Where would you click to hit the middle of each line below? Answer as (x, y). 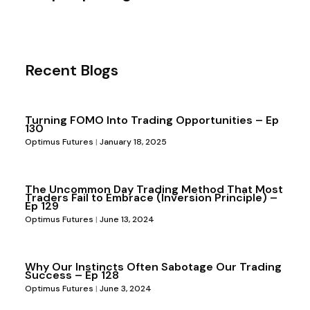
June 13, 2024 (126, 219)
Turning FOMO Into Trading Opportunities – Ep (152, 120)
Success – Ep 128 (72, 275)
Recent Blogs (71, 70)
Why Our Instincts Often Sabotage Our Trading (153, 266)
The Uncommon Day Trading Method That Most (154, 189)
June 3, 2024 (124, 288)
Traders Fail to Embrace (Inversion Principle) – (151, 197)
